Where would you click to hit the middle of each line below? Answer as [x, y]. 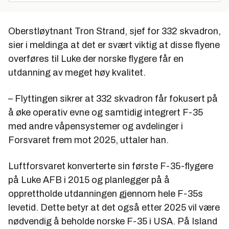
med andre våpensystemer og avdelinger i [96, 126]
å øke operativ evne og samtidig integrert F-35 [106, 112]
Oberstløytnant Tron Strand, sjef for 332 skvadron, [114, 31]
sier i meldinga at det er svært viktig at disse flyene [114, 45]
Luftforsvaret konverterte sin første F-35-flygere [111, 166]
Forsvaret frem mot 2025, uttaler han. [88, 140]
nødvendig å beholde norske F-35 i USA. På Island [113, 221]
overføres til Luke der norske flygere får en [96, 59]
